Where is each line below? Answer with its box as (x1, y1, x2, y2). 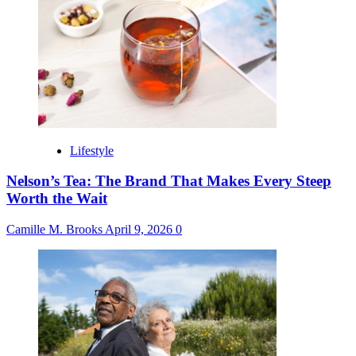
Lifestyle (70, 143, 114, 157)
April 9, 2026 (105, 222, 176, 236)
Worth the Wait (6, 190, 107, 207)
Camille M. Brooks (6, 222, 105, 236)
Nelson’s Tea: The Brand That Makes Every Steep (6, 172, 331, 190)
